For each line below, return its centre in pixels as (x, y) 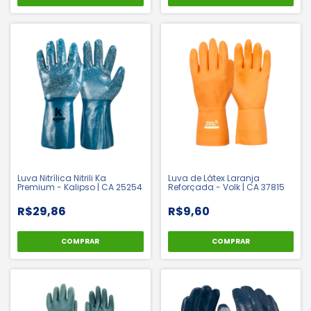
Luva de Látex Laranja (213, 178)
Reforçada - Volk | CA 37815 (226, 187)
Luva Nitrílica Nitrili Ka (62, 178)
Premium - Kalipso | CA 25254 (80, 187)
